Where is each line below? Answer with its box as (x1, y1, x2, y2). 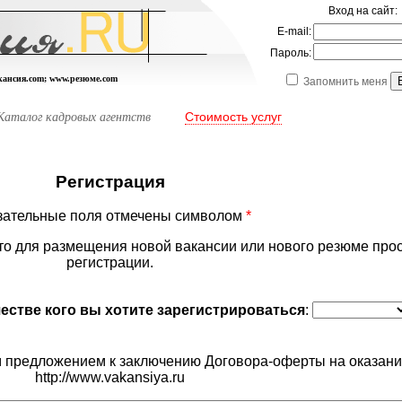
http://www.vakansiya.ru (35, 370, 185, 386)
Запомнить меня (303, 75, 390, 88)
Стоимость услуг (185, 109, 282, 124)
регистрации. (66, 255, 153, 271)
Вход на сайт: (328, 4, 398, 17)
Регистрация (55, 171, 165, 191)
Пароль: (270, 47, 311, 59)
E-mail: (277, 25, 311, 38)
